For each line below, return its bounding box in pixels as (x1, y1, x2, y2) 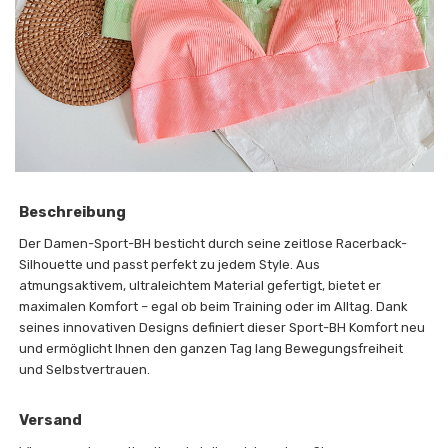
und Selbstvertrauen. (19, 361, 151, 377)
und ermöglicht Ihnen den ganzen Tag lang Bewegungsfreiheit (19, 340, 404, 356)
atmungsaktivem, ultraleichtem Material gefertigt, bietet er (19, 277, 382, 293)
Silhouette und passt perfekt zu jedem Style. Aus (19, 256, 321, 272)
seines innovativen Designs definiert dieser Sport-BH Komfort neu (19, 319, 426, 335)
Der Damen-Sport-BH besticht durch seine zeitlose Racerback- (19, 235, 408, 251)
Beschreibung (19, 202, 127, 221)
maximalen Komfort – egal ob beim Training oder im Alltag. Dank (19, 298, 409, 314)
